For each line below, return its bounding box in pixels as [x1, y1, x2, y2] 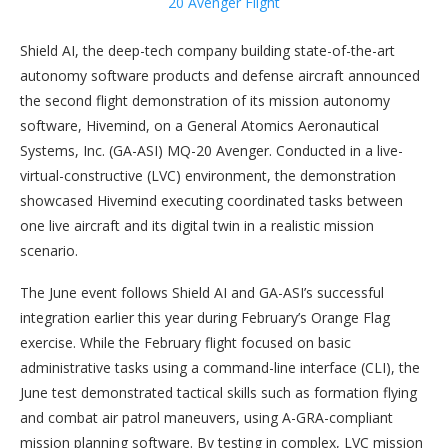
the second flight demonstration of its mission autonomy [20, 91, 390, 110]
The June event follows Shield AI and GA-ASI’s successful [20, 283, 384, 302]
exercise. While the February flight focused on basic [20, 333, 351, 352]
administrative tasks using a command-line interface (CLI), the [20, 358, 420, 377]
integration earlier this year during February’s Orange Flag [20, 308, 390, 327]
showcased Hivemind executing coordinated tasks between [20, 191, 403, 210]
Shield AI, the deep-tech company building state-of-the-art [20, 41, 395, 60]
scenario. [20, 241, 82, 260]
